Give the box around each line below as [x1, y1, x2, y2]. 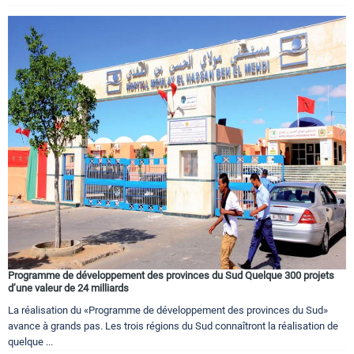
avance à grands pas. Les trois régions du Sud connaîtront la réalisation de [8, 319, 338, 332]
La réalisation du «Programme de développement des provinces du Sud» [8, 303, 328, 316]
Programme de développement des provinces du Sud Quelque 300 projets [8, 269, 334, 281]
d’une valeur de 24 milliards [8, 281, 129, 294]
